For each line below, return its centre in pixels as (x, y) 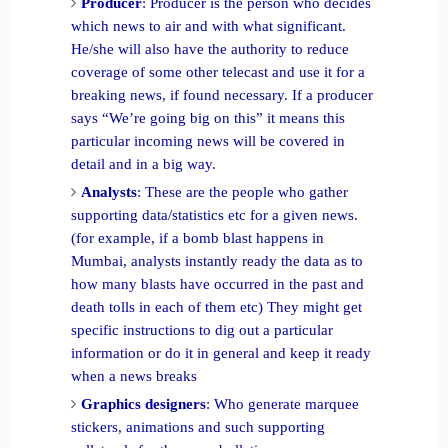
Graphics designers (144, 403)
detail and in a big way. (144, 163)
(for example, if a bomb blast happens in (198, 237)
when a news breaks (134, 375)
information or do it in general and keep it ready (221, 352)
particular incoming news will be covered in (208, 140)
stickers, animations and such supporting (198, 426)
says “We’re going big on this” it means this (208, 117)
